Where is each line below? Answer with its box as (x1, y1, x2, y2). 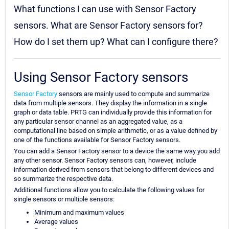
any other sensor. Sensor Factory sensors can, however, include (14, 156, 196, 165)
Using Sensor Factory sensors (14, 70, 188, 85)
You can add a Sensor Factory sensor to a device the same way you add (14, 147, 220, 155)
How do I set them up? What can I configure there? (14, 36, 218, 48)
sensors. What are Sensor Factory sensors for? (14, 20, 203, 31)
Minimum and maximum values (34, 209, 124, 217)
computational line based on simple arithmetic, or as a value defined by (14, 127, 217, 135)
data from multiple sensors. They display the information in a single (14, 99, 207, 107)
